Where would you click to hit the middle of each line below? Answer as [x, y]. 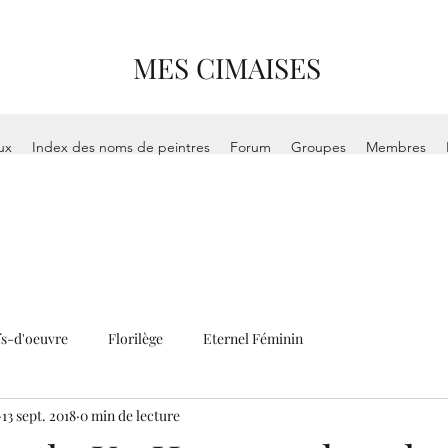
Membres [396, 147]
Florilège [135, 338]
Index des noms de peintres [121, 147]
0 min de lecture [130, 415]
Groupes [319, 147]
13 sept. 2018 [39, 415]
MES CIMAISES [227, 67]
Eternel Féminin [253, 338]
